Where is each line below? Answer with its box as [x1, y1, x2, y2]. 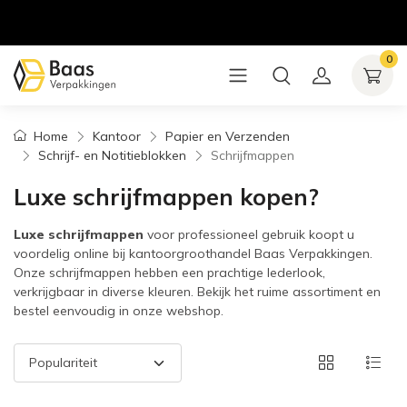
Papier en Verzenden [165, 128, 290, 144]
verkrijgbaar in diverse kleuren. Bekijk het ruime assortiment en [14, 283, 381, 300]
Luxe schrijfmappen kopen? [14, 183, 319, 211]
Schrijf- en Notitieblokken [38, 147, 186, 164]
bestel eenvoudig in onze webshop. [14, 303, 223, 319]
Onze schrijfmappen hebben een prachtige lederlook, [14, 264, 325, 281]
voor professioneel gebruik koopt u [144, 226, 354, 243]
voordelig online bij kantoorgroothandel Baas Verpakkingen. [14, 245, 372, 262]
